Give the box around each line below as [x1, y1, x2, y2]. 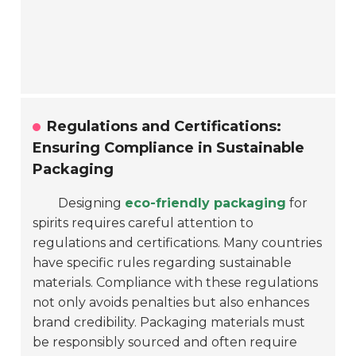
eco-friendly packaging [125, 195, 287, 211]
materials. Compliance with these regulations [33, 275, 319, 291]
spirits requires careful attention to [33, 215, 254, 231]
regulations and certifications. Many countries [33, 235, 323, 251]
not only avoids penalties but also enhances [33, 295, 310, 311]
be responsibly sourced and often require [33, 335, 298, 350]
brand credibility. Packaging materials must [33, 315, 306, 331]
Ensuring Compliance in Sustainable [33, 139, 305, 157]
